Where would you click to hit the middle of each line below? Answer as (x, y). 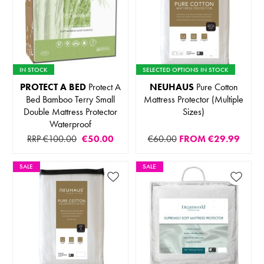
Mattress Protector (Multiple (194, 100)
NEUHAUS (171, 87)
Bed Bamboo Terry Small (70, 100)
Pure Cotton (216, 87)
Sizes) (194, 112)
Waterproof (70, 124)
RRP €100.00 (52, 139)
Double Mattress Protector (70, 112)
